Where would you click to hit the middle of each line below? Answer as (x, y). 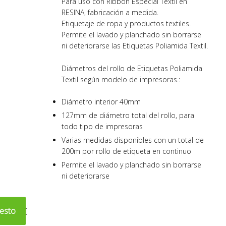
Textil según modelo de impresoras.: (121, 79)
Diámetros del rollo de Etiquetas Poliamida (132, 68)
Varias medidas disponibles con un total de (133, 140)
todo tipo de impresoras (102, 127)
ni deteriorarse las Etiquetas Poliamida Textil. (135, 46)
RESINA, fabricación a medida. (110, 13)
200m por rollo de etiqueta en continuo (126, 151)
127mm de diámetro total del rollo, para (128, 116)
